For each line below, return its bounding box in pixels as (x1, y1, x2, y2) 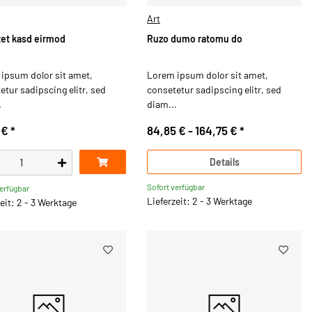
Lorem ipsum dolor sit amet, (147, 69, 268, 81)
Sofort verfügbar (147, 182, 205, 192)
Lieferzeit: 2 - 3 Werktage (147, 195, 252, 208)
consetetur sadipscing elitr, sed (147, 84, 281, 96)
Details (209, 155, 240, 168)
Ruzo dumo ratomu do (147, 32, 242, 45)
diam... (147, 98, 177, 111)
